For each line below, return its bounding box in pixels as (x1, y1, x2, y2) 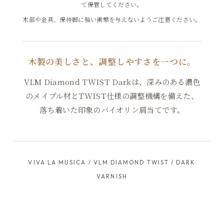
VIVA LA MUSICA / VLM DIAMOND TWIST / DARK (28, 158, 196, 166)
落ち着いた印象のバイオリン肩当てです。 (39, 104, 185, 115)
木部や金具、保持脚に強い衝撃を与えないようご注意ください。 (22, 15, 201, 24)
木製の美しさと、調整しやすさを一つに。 (28, 55, 196, 68)
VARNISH (96, 172, 127, 180)
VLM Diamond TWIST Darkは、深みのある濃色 (23, 76, 200, 87)
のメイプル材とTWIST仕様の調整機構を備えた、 (25, 90, 198, 101)
